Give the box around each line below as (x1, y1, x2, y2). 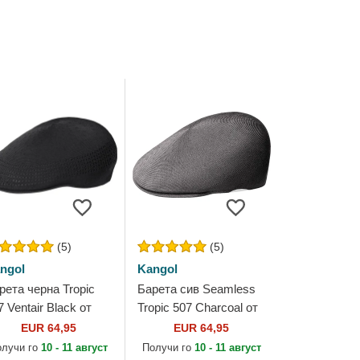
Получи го (141, 342, 194, 354)
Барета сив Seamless (137, 282, 256, 296)
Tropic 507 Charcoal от (137, 301, 258, 314)
